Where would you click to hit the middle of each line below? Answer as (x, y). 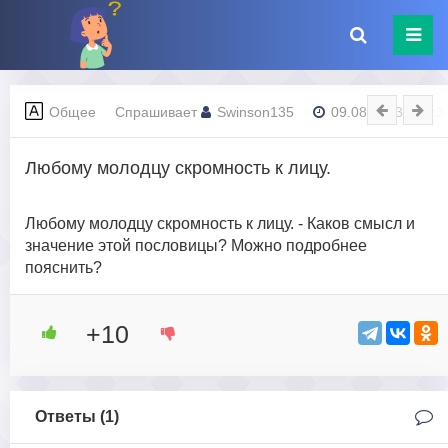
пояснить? (63, 267)
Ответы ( (70, 416)
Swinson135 (255, 111)
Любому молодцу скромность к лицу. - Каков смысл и (220, 223)
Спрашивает (158, 111)
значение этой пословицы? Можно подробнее (196, 245)
